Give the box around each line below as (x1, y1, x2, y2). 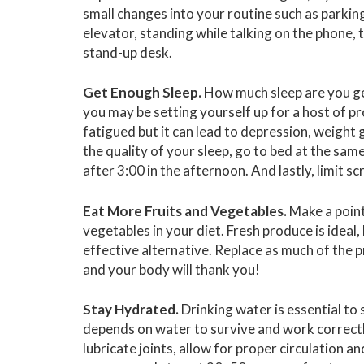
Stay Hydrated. (83, 301, 179, 318)
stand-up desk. (83, 43, 172, 61)
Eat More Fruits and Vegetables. (83, 201, 287, 219)
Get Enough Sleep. (83, 84, 201, 102)
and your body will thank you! (83, 260, 260, 278)
